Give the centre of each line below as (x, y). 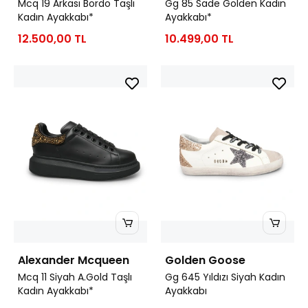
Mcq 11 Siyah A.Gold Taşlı (75, 277)
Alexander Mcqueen (74, 261)
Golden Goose (205, 261)
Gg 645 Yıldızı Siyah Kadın (225, 277)
